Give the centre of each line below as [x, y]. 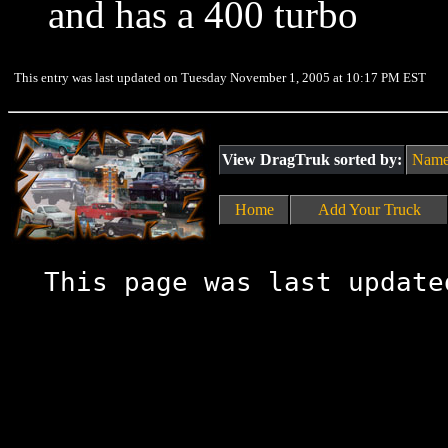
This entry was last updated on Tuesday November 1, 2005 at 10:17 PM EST [220, 77]
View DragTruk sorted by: [312, 159]
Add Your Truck [369, 209]
